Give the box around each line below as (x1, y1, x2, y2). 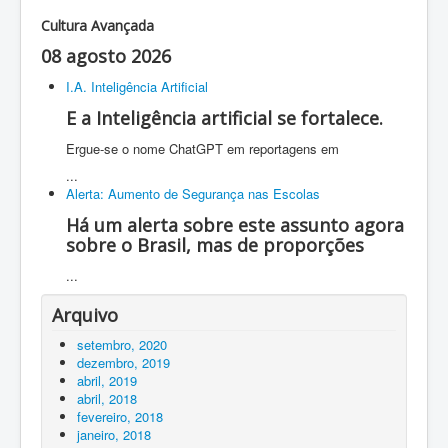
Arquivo (52, 303, 118, 328)
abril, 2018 (77, 389, 137, 409)
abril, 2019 (77, 371, 137, 391)
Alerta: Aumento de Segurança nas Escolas (66, 184, 320, 204)
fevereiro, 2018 (77, 407, 163, 427)
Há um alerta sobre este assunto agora (66, 213, 404, 238)
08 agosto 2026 (41, 44, 171, 69)
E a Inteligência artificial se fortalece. (66, 106, 383, 131)
